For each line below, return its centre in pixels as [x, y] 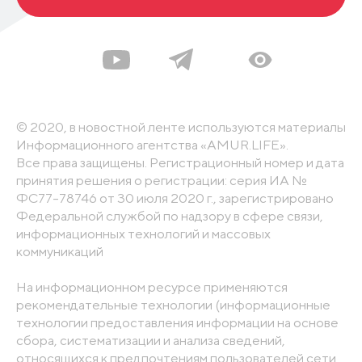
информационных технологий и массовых [143, 233]
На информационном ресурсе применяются [152, 286]
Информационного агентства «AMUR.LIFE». [152, 144]
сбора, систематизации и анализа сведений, [150, 340]
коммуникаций [59, 251]
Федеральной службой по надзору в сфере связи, [169, 215]
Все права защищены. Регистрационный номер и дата [180, 162]
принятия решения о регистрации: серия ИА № [161, 180]
